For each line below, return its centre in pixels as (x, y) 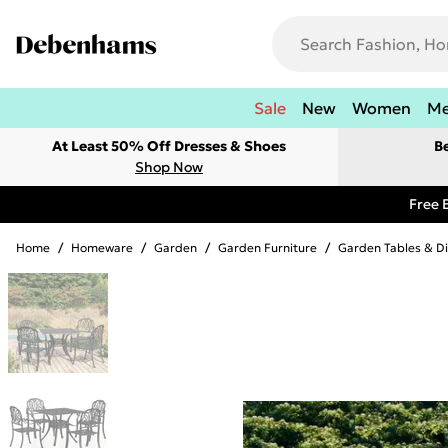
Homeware (102, 247)
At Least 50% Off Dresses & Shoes (169, 146)
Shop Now (169, 167)
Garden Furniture (267, 247)
